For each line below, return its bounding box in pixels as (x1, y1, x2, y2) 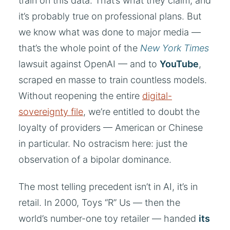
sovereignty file (18, 106, 83, 118)
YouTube (160, 59, 199, 70)
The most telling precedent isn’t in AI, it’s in (18, 181, 198, 192)
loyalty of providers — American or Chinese (18, 122, 203, 133)
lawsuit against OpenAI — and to (18, 59, 160, 70)
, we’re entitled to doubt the (83, 106, 200, 118)
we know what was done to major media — (18, 27, 201, 38)
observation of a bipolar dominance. (18, 154, 171, 165)
